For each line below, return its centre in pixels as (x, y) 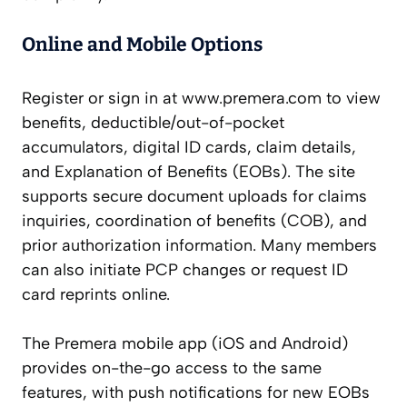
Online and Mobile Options (142, 45)
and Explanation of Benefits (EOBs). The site (189, 172)
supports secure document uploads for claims (194, 197)
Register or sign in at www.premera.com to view (201, 99)
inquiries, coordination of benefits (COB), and (194, 221)
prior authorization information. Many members (199, 246)
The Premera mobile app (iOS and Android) (185, 344)
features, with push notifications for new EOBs (196, 393)
